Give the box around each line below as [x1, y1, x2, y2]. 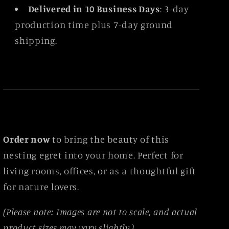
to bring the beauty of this [50, 133, 169, 145]
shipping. [15, 34, 57, 46]
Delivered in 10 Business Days [28, 3, 160, 14]
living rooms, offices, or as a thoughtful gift [3, 165, 197, 176]
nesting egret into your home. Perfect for [3, 149, 184, 161]
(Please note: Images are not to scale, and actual [3, 206, 198, 218]
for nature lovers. [3, 180, 79, 192]
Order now [3, 133, 50, 145]
